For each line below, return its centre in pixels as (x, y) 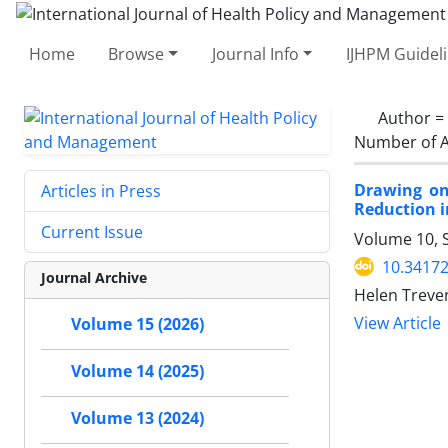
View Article (397, 322)
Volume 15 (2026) (137, 324)
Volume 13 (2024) (137, 418)
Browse (136, 53)
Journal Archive (94, 277)
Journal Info (255, 53)
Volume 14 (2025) (137, 371)
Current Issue (92, 231)
